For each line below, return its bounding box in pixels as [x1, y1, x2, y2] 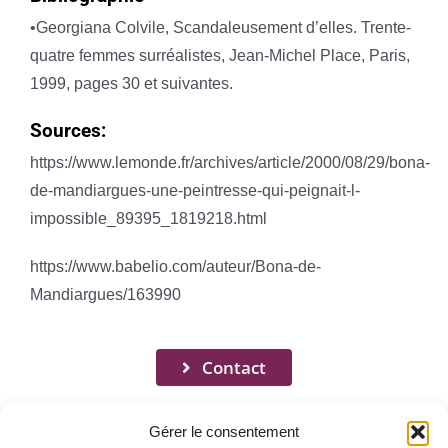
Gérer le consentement [149, 423, 299, 440]
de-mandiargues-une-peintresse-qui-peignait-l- [29, 182, 360, 200]
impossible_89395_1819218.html [29, 210, 267, 228]
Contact [202, 356, 267, 380]
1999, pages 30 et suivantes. [29, 75, 233, 93]
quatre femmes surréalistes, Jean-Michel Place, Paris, [29, 47, 410, 65]
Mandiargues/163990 [29, 286, 181, 304]
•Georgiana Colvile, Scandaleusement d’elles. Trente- [29, 19, 411, 37]
